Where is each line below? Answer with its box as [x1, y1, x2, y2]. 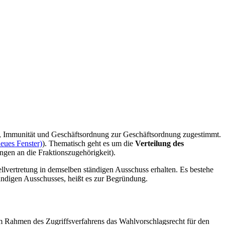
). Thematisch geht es [42, 139, 111, 148]
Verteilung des [135, 139, 184, 148]
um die [111, 139, 135, 148]
